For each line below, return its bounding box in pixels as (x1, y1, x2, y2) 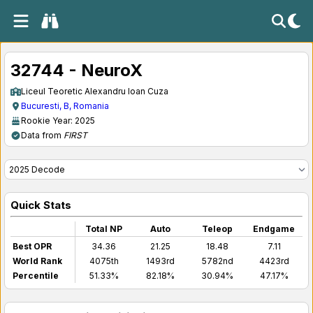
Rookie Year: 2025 (21, 115, 95, 126)
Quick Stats (10, 198, 71, 212)
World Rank (13, 256, 62, 266)
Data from (21, 130, 64, 140)
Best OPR (13, 241, 52, 252)
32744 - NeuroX (10, 60, 143, 80)
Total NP (85, 224, 123, 234)
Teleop (202, 224, 233, 234)
